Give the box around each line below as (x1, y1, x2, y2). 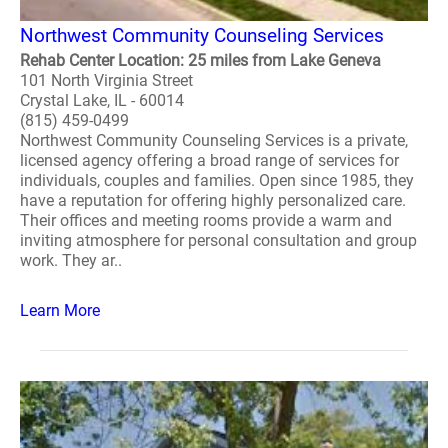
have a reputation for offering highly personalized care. (20, 191, 406, 210)
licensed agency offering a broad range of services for (20, 151, 399, 170)
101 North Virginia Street (20, 71, 193, 90)
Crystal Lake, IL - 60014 (20, 91, 184, 110)
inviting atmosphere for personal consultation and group (20, 231, 417, 250)
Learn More (20, 301, 100, 320)
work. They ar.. (20, 251, 122, 270)
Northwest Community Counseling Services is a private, (20, 131, 408, 150)
